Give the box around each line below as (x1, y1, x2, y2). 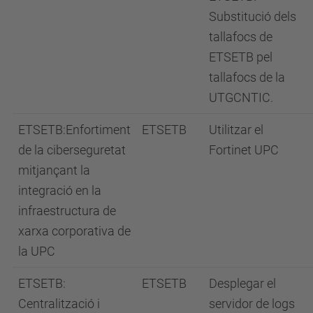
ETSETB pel (209, 49, 272, 64)
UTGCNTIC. (209, 89, 273, 105)
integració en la (18, 182, 101, 198)
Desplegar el (209, 275, 276, 291)
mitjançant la (18, 162, 90, 177)
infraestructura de (18, 203, 116, 218)
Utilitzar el (209, 122, 263, 137)
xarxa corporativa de (18, 223, 131, 238)
